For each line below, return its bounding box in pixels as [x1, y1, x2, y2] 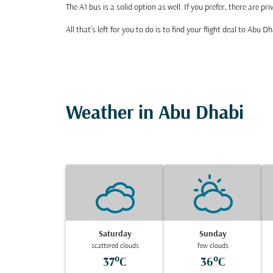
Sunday [199, 230, 227, 239]
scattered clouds [91, 243, 139, 250]
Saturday [98, 230, 132, 239]
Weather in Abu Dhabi [66, 104, 244, 124]
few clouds [197, 243, 229, 250]
